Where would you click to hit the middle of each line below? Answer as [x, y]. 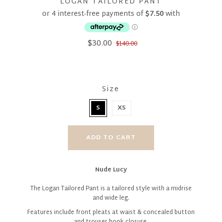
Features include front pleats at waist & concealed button [111, 212]
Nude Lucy [111, 170]
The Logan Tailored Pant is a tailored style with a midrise [111, 189]
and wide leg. [111, 198]
